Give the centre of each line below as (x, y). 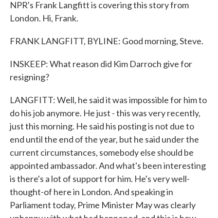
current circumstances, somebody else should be (102, 152)
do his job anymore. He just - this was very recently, (105, 113)
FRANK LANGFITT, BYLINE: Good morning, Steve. (107, 41)
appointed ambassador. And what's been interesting (108, 165)
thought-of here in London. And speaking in (91, 192)
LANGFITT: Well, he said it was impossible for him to (108, 100)
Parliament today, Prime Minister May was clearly (103, 205)
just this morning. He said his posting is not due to (102, 126)
